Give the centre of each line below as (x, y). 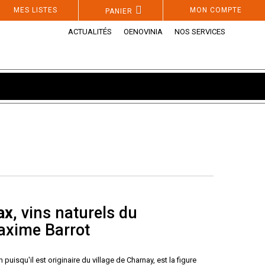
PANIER (119, 11)
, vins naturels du (75, 213)
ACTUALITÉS (90, 32)
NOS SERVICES (200, 32)
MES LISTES (35, 10)
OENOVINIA (143, 32)
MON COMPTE (216, 10)
